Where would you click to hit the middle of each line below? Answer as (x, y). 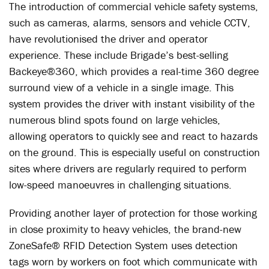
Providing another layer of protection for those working (133, 213)
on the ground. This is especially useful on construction (134, 152)
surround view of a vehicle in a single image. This (121, 87)
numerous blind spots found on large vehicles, (115, 120)
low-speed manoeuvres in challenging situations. (120, 185)
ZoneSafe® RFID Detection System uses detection (123, 245)
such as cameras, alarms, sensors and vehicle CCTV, (130, 23)
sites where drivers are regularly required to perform (128, 168)
